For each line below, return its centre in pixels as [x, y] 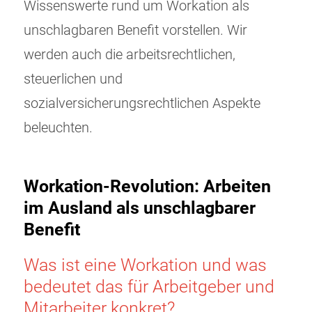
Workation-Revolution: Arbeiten [147, 187]
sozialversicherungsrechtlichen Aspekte [142, 104]
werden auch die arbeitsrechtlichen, [130, 55]
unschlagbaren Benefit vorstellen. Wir [135, 31]
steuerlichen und [73, 79]
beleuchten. [58, 128]
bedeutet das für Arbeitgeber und [149, 287]
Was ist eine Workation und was [145, 265]
